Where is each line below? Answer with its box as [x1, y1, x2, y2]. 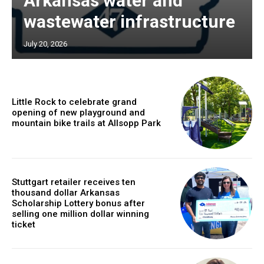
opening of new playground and [12, 107, 145, 118]
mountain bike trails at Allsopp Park [12, 118, 161, 129]
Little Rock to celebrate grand [12, 97, 137, 108]
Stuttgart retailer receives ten [12, 176, 136, 187]
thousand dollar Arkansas [12, 187, 120, 198]
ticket [12, 219, 35, 230]
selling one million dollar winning [12, 208, 149, 219]
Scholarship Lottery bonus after [12, 197, 145, 209]
